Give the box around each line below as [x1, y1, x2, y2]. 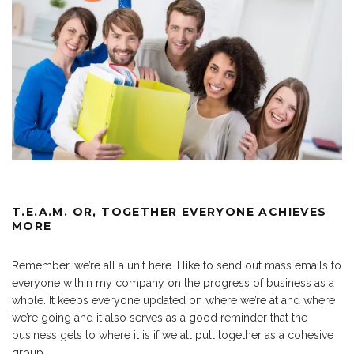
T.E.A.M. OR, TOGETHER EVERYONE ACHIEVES [12, 205, 327, 220]
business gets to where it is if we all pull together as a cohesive [12, 329, 333, 342]
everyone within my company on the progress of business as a [12, 277, 334, 290]
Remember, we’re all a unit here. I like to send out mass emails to [12, 259, 341, 273]
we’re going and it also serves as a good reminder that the [12, 311, 307, 325]
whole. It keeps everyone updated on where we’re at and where [12, 294, 335, 307]
